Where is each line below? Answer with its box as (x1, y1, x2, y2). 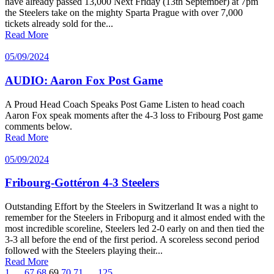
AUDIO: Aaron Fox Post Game (5, 73, 163, 87)
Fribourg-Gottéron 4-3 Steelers (5, 176, 159, 190)
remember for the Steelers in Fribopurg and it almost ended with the (5, 212, 265, 223)
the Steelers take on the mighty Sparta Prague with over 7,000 (5, 7, 243, 18)
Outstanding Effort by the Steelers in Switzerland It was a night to (5, 201, 258, 212)
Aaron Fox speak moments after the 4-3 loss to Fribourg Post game (5, 109, 263, 120)
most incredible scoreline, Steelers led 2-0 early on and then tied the (5, 223, 264, 234)
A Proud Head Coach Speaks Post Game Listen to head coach (5, 98, 245, 109)
